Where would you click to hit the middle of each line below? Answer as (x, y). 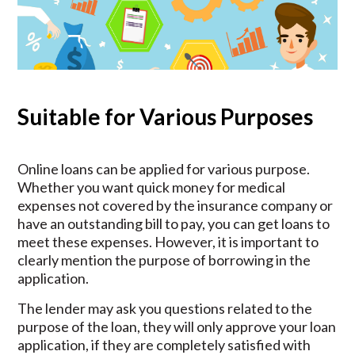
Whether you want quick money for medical (152, 187)
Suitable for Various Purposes (166, 117)
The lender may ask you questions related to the (165, 309)
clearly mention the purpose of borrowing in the (164, 260)
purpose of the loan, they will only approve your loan (177, 327)
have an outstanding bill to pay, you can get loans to (174, 224)
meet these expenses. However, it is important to (168, 242)
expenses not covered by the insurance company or (176, 206)
